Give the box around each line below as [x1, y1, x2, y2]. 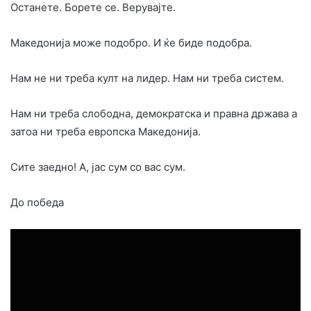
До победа [10, 196, 64, 210]
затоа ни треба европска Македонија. [10, 125, 201, 139]
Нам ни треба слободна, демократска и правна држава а [10, 107, 297, 121]
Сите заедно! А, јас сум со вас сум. [10, 160, 185, 174]
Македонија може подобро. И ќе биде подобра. [10, 36, 252, 50]
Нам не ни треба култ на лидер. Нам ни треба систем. [10, 72, 284, 85]
